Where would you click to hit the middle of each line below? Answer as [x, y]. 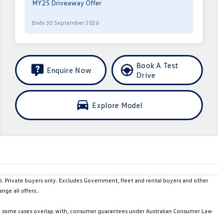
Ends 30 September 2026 [65, 23]
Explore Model [117, 105]
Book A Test [157, 65]
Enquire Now [69, 70]
